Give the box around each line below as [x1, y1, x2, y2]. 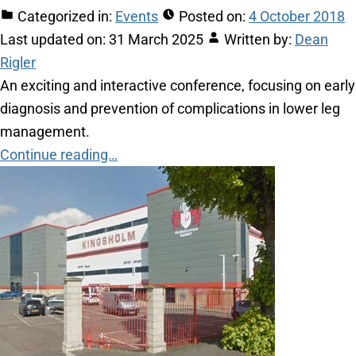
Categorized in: [17, 8, 112, 25]
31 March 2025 [109, 31, 203, 48]
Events [115, 8, 158, 25]
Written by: [224, 31, 292, 48]
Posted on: [179, 8, 246, 25]
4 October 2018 [249, 8, 345, 25]
